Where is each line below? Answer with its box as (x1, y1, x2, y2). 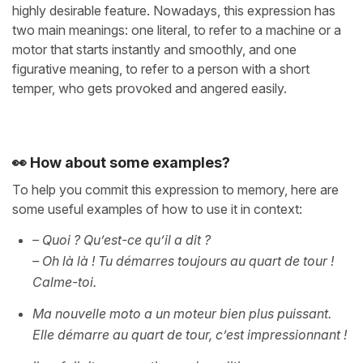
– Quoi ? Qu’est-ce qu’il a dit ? (32, 232, 214, 249)
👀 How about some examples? (12, 153, 230, 171)
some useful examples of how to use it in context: (12, 201, 302, 218)
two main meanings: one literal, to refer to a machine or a (12, 22, 341, 39)
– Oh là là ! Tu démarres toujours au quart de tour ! (32, 253, 334, 270)
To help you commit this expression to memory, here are (12, 181, 339, 199)
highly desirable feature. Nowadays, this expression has (12, 2, 335, 19)
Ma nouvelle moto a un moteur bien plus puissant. (32, 305, 331, 322)
